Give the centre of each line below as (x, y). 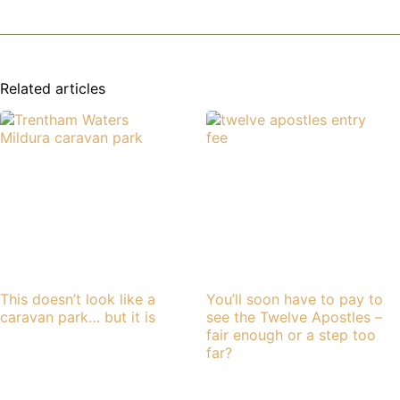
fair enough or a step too (292, 335)
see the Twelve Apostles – (295, 317)
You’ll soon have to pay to (295, 300)
